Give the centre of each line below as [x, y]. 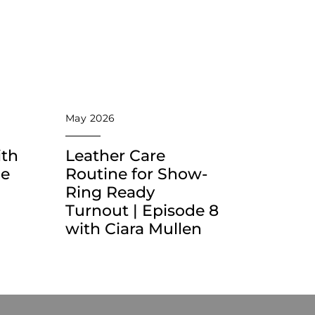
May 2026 [90, 118]
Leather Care [115, 156]
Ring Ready [110, 193]
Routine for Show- [136, 174]
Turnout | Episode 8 [142, 211]
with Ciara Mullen [134, 229]
